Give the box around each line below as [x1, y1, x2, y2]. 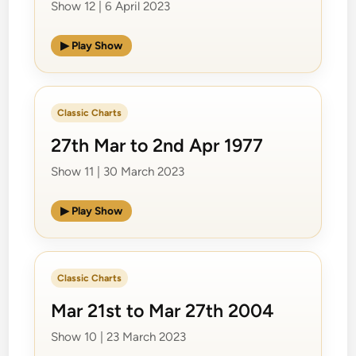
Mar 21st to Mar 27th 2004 [51, 299, 275, 322]
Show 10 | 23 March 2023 [51, 329, 187, 344]
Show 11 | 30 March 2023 [51, 164, 185, 179]
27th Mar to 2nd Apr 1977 [51, 133, 264, 157]
